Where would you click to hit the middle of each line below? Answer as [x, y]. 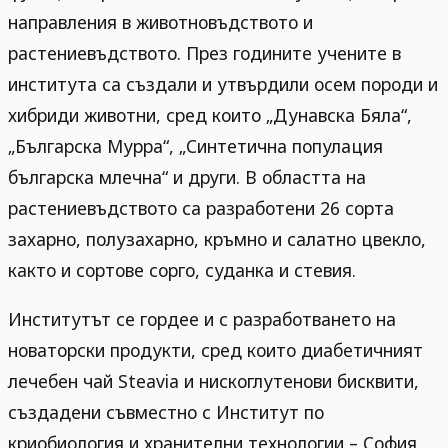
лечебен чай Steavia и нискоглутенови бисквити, [213, 380]
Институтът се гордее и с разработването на [202, 318]
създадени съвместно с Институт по [166, 411]
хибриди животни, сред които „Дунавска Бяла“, [210, 115]
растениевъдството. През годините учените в [204, 53]
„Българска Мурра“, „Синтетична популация [195, 146]
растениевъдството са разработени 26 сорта [201, 208]
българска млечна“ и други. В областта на [187, 177]
